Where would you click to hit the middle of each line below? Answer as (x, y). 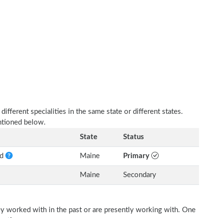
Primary (137, 156)
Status (134, 137)
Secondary (140, 175)
